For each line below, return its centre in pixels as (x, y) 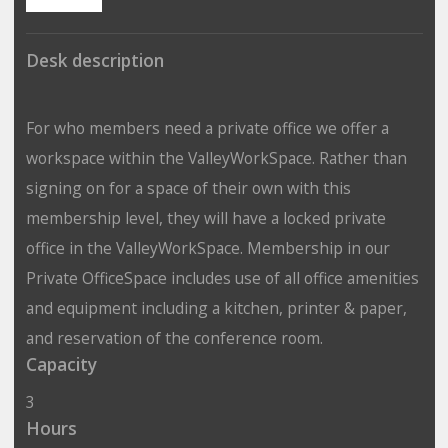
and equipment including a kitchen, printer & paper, (216, 307)
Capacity (61, 364)
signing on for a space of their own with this (188, 187)
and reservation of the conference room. (174, 337)
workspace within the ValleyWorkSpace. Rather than (216, 157)
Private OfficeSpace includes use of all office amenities (222, 277)
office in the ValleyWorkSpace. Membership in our (207, 247)
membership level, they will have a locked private (205, 217)
